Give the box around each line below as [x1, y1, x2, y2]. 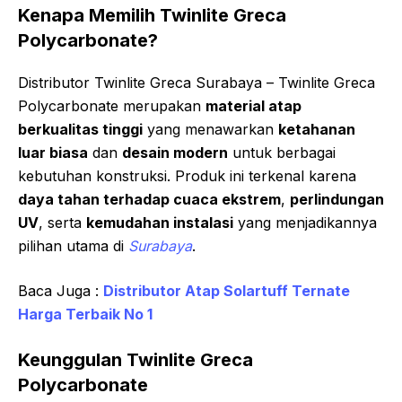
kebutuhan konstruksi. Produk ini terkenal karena [18, 167, 356, 186]
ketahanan [278, 120, 355, 139]
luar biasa [18, 144, 88, 162]
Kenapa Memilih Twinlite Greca [18, 4, 286, 27]
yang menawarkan [143, 120, 278, 139]
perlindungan [290, 190, 384, 209]
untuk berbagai [228, 144, 336, 162]
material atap [205, 97, 301, 116]
